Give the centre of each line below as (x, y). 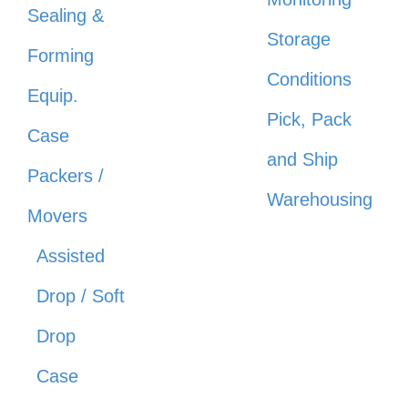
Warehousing (319, 199)
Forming (61, 55)
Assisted (71, 255)
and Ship (302, 159)
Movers (57, 215)
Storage (298, 39)
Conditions (309, 79)
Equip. (53, 95)
